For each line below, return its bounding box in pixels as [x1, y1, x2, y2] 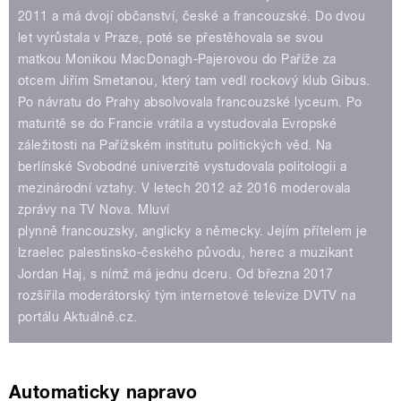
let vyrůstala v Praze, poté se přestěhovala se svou [18, 30, 324, 46]
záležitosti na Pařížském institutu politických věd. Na [18, 138, 332, 153]
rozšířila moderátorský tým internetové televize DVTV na [18, 288, 356, 303]
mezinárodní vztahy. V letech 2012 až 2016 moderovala [18, 181, 351, 196]
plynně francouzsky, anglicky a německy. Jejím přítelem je [18, 224, 368, 239]
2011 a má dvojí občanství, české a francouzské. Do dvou [18, 9, 366, 24]
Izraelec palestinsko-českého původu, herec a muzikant [18, 245, 354, 260]
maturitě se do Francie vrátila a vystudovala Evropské [18, 116, 337, 132]
